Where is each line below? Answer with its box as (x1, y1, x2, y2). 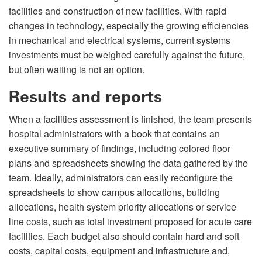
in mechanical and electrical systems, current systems (9, 33, 230, 47)
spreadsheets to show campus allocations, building (9, 185, 220, 199)
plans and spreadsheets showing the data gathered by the (9, 156, 248, 170)
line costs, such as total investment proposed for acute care (9, 214, 252, 228)
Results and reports (9, 87, 162, 106)
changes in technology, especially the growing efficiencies (9, 18, 249, 32)
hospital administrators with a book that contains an (9, 126, 220, 140)
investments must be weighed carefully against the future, (9, 47, 245, 61)
